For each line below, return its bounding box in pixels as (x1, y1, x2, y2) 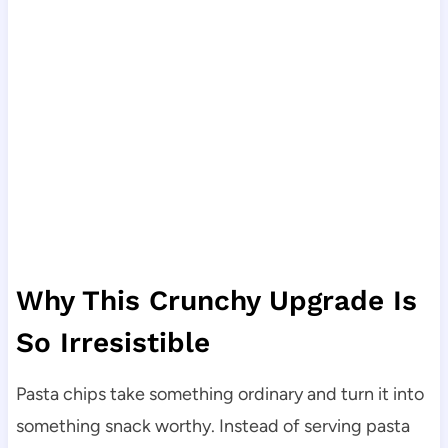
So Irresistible (15, 326, 210, 360)
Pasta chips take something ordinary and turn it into (15, 383, 424, 406)
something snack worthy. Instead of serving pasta (15, 415, 410, 438)
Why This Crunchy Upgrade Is (15, 284, 417, 318)
